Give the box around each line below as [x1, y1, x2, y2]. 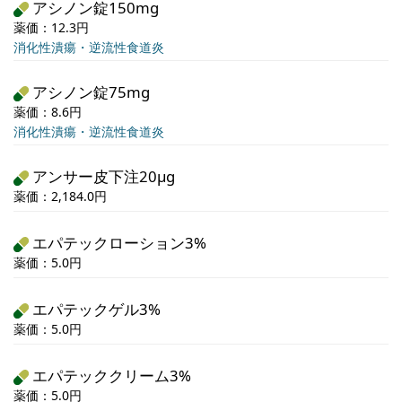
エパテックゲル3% [31, 299, 161, 320]
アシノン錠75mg [31, 82, 150, 103]
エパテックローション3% [31, 232, 206, 254]
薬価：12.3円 [13, 19, 89, 37]
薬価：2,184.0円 [13, 188, 107, 205]
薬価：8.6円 [13, 103, 82, 121]
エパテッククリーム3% [31, 365, 191, 387]
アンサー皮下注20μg [31, 166, 175, 188]
